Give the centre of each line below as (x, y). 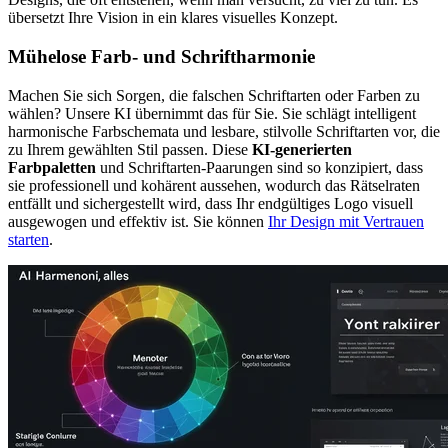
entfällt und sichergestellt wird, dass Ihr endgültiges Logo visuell (210, 203)
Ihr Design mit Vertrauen (346, 221)
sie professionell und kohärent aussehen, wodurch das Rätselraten (214, 185)
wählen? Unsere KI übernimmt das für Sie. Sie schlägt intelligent (212, 113)
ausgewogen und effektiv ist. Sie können (138, 221)
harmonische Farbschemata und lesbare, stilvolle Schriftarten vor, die (224, 131)
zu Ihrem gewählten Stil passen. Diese (130, 149)
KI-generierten (302, 149)
